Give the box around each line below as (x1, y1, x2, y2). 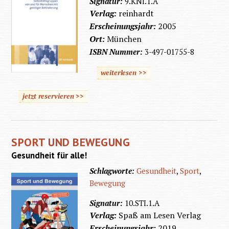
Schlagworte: (89, 166, 137, 176)
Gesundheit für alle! (11, 149, 87, 161)
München (107, 33, 142, 45)
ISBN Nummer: (89, 47, 145, 57)
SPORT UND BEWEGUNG (11, 134, 130, 149)
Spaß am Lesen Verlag (119, 210, 201, 221)
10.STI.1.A (125, 198, 160, 209)
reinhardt (119, 8, 154, 19)
